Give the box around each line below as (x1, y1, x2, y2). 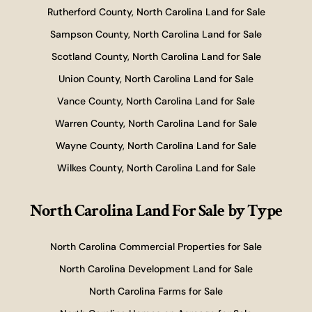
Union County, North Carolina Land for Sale (58, 72, 253, 85)
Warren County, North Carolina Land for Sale (55, 117, 257, 130)
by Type (227, 200, 282, 221)
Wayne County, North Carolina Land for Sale (56, 139, 256, 152)
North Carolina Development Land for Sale (59, 263, 253, 275)
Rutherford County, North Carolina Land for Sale (47, 6, 265, 18)
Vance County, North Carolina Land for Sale (57, 95, 255, 107)
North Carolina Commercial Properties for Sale (50, 240, 262, 253)
